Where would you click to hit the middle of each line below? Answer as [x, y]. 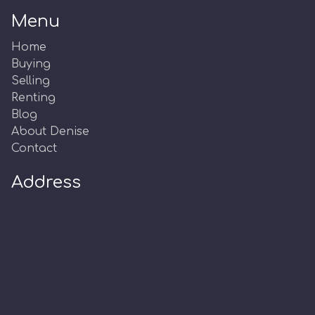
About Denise [50, 131]
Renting [33, 98]
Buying [31, 64]
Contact [34, 148]
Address [46, 182]
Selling [31, 81]
